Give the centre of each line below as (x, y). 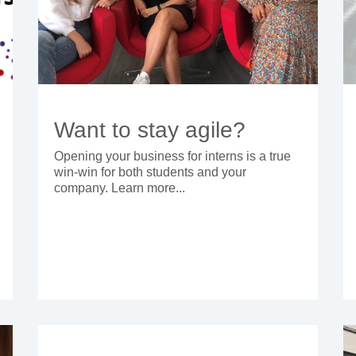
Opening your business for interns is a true (173, 157)
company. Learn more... (120, 188)
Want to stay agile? (150, 130)
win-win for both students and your (151, 172)
